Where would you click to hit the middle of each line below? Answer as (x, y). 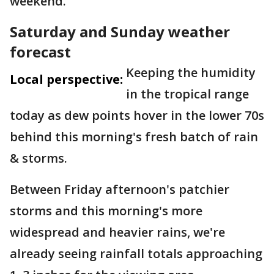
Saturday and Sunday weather (120, 31)
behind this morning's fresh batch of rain (134, 137)
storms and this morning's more (106, 211)
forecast (40, 52)
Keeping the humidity (191, 72)
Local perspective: (66, 79)
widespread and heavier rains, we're (117, 232)
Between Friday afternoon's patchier (120, 189)
